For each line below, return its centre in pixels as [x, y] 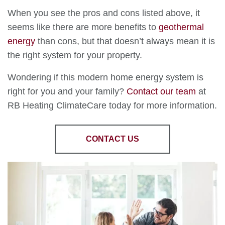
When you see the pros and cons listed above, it [104, 13]
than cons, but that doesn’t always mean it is [125, 41]
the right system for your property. [75, 55]
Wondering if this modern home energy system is [105, 77]
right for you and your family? [67, 91]
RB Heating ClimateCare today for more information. [112, 105]
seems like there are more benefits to [83, 27]
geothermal [181, 27]
